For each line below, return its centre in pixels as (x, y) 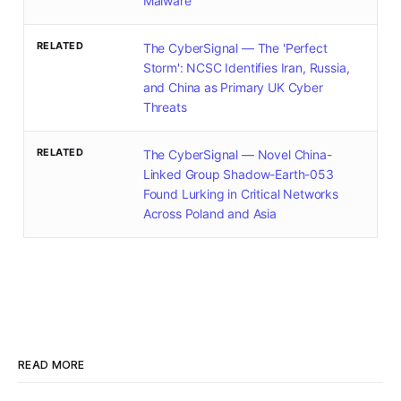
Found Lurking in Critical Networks (240, 194)
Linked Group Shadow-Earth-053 (238, 175)
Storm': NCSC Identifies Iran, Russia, (246, 68)
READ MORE (51, 365)
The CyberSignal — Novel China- (237, 155)
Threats (165, 107)
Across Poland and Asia (209, 214)
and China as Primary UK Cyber (233, 88)
